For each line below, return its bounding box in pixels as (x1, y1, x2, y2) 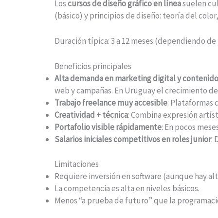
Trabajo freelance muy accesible (54, 97, 167, 109)
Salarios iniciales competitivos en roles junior (54, 134, 211, 145)
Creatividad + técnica (54, 109, 128, 121)
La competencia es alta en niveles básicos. (54, 182, 200, 194)
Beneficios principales (54, 61, 131, 72)
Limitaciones (54, 158, 99, 169)
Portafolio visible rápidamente (54, 122, 162, 133)
